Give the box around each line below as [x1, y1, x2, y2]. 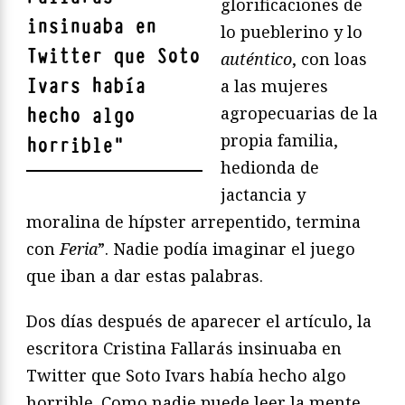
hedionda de [221, 155, 319, 178]
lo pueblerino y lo [221, 20, 363, 42]
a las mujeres [221, 74, 328, 97]
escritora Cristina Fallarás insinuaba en [26, 336, 342, 359]
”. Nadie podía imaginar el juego [98, 237, 355, 259]
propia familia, [221, 128, 338, 151]
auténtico [221, 47, 292, 70]
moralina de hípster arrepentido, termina [26, 210, 361, 232]
